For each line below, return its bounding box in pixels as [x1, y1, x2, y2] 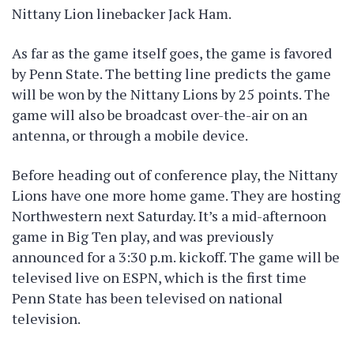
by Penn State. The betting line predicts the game [12, 64, 331, 83]
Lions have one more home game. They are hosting [12, 186, 341, 205]
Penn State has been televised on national [12, 288, 283, 307]
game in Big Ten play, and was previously [12, 227, 273, 246]
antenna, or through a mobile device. [12, 126, 248, 145]
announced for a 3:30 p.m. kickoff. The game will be [12, 247, 340, 266]
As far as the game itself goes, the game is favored [12, 43, 332, 62]
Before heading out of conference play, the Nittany [12, 165, 337, 184]
